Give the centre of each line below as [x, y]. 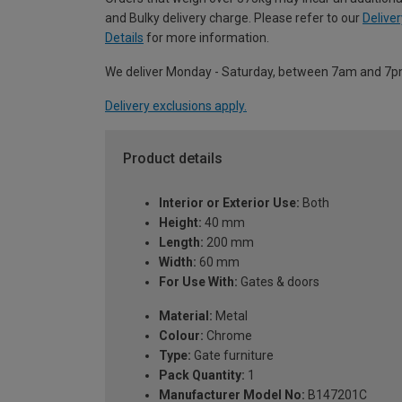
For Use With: [198, 282]
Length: [181, 243]
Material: [186, 316]
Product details [173, 158]
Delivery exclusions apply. [176, 105]
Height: [180, 223]
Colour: [181, 336]
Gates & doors [279, 282]
